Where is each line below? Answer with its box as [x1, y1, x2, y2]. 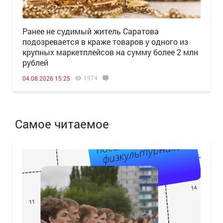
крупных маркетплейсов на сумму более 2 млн [22, 46, 198, 57]
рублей [22, 57, 48, 68]
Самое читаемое [15, 115, 109, 132]
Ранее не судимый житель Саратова [22, 25, 159, 36]
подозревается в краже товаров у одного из [22, 36, 188, 47]
